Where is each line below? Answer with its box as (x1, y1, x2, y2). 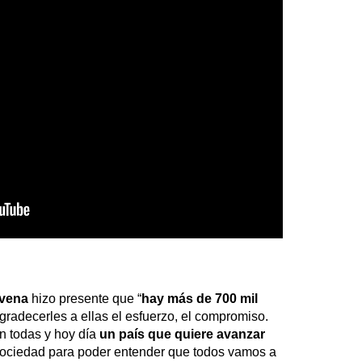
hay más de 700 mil (141, 292, 258, 306)
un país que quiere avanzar (99, 327, 265, 342)
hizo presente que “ (28, 292, 141, 306)
